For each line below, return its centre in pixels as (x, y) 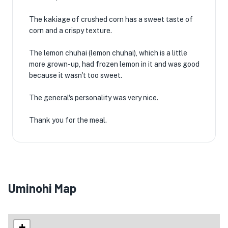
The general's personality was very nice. (94, 98)
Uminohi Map (42, 188)
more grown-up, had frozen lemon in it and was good (114, 64)
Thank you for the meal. (68, 120)
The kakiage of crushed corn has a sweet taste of (111, 19)
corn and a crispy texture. (70, 31)
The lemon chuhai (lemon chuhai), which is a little (108, 53)
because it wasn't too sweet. (76, 75)
